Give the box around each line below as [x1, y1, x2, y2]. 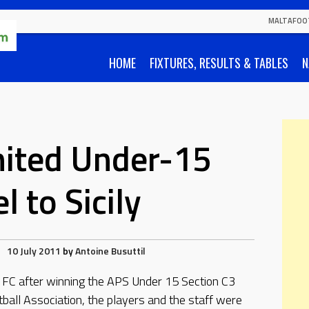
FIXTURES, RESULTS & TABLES [150, 54, 288, 72]
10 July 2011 [6, 243, 61, 258]
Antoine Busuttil [74, 243, 146, 258]
